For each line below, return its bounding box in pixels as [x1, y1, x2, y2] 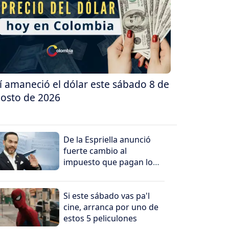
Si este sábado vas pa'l [63, 190, 150, 202]
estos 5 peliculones [63, 213, 138, 224]
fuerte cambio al [63, 145, 127, 157]
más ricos [63, 168, 101, 179]
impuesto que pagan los [63, 156, 157, 168]
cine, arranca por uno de [63, 201, 159, 213]
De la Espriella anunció [63, 134, 151, 146]
